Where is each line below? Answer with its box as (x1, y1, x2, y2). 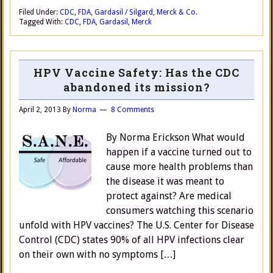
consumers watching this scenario (106, 205, 253, 216)
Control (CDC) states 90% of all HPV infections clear (19, 234, 244, 246)
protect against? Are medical (106, 190, 232, 202)
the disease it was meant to (106, 175, 224, 187)
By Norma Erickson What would (106, 132, 245, 143)
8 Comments (111, 105, 154, 114)
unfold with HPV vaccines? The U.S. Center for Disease (19, 219, 254, 231)
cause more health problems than (106, 161, 253, 172)
